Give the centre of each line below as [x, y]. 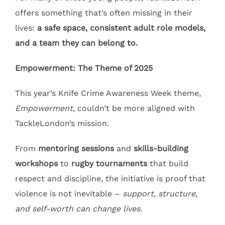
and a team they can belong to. [76, 43]
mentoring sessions [76, 149]
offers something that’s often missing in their [104, 13]
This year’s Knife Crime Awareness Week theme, [108, 93]
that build [169, 164]
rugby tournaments [110, 164]
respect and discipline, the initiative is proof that [110, 179]
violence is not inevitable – [69, 194]
